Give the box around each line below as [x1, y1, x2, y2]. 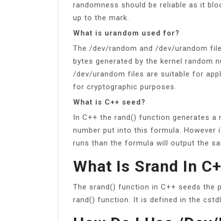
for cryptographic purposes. [73, 82, 177, 91]
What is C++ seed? [73, 97, 146, 107]
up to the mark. [73, 13, 129, 22]
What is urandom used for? [73, 28, 180, 37]
